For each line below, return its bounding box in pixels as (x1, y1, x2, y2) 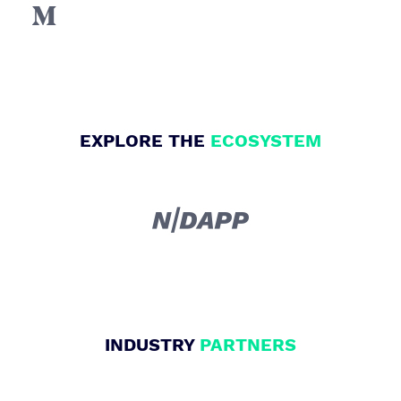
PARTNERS (200, 334, 296, 356)
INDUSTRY (105, 334, 200, 356)
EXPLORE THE (80, 130, 210, 152)
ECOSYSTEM (210, 130, 321, 152)
